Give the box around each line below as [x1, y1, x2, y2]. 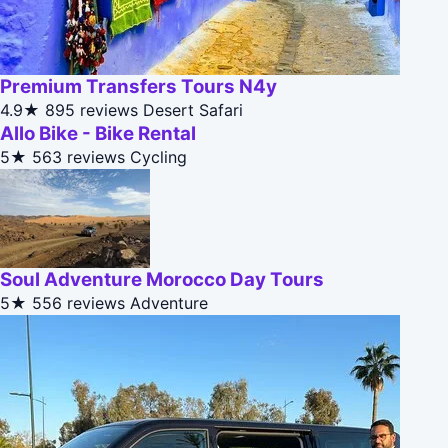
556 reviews [32, 293, 125, 314]
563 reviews [32, 147, 125, 168]
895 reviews [45, 100, 138, 121]
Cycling [130, 147, 187, 168]
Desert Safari [143, 100, 243, 121]
